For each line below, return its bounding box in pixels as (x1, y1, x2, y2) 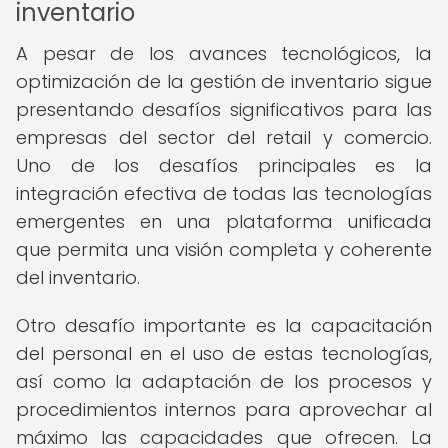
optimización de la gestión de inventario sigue (16, 69, 432, 94)
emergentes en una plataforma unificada (16, 209, 432, 234)
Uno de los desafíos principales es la (16, 153, 432, 178)
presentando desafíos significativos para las (16, 97, 432, 122)
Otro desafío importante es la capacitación (16, 313, 432, 338)
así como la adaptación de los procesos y (16, 369, 432, 394)
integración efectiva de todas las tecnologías (16, 181, 432, 206)
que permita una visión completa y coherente (16, 237, 432, 262)
